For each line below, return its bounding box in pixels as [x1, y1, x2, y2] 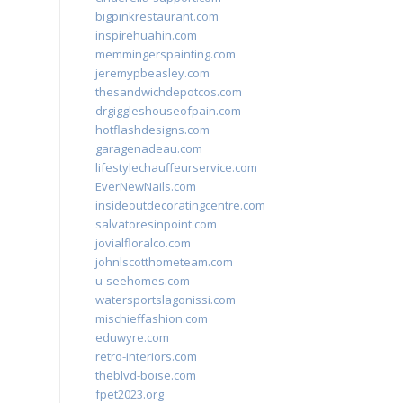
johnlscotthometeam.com [95, 254, 233, 270]
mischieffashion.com [95, 310, 208, 327]
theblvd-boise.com [95, 367, 196, 383]
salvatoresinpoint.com [95, 216, 217, 232]
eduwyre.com [95, 329, 169, 345]
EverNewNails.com [95, 178, 196, 194]
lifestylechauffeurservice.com [95, 159, 257, 175]
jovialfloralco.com [95, 235, 191, 251]
